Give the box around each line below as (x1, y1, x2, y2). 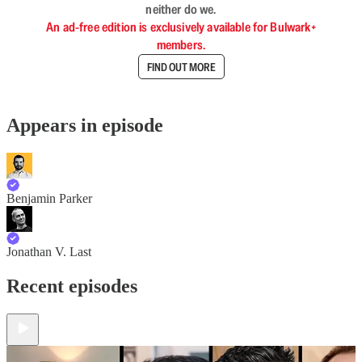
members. (156, 36, 206, 53)
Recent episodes (6, 275, 137, 297)
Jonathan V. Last (6, 244, 91, 259)
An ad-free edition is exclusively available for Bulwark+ (46, 19, 316, 36)
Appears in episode (6, 114, 163, 136)
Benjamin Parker (6, 191, 92, 205)
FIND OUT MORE (146, 59, 216, 74)
